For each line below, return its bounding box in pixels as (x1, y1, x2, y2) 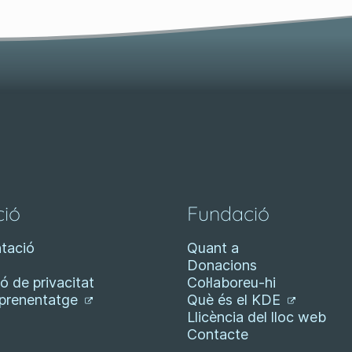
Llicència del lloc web (186, 309, 326, 325)
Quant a (186, 240, 239, 256)
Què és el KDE (186, 291, 284, 308)
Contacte (186, 326, 248, 343)
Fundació (186, 201, 269, 225)
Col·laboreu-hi (186, 274, 276, 291)
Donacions (186, 257, 257, 273)
